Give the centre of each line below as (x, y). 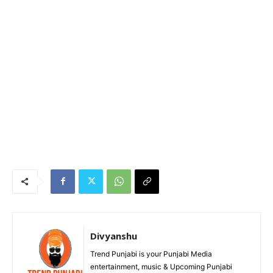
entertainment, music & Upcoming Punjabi (161, 266)
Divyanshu (114, 236)
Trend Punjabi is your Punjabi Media (151, 253)
